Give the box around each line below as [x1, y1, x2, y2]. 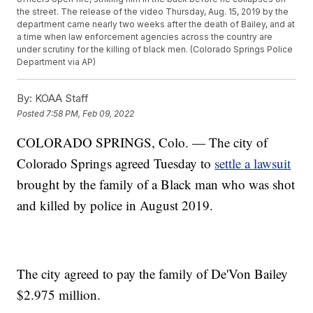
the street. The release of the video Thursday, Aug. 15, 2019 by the [17, 6, 289, 17]
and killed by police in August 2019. [17, 196, 214, 214]
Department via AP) [17, 57, 96, 68]
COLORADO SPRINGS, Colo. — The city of [17, 133, 268, 152]
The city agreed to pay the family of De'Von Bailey [17, 265, 289, 283]
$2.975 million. [17, 286, 101, 304]
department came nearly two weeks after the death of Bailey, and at [17, 19, 296, 30]
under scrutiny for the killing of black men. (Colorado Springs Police [17, 44, 293, 55]
